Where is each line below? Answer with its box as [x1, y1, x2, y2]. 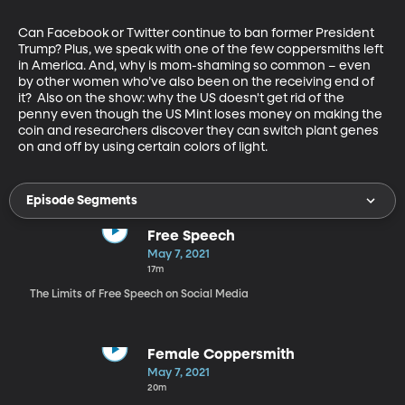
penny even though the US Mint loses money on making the [18, 108, 385, 121]
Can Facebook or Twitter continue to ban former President [18, 26, 377, 40]
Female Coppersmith [146, 347, 295, 363]
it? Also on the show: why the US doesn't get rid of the [18, 91, 347, 105]
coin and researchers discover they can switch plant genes [18, 124, 381, 137]
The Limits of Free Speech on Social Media [29, 288, 249, 300]
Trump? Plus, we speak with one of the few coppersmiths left [18, 42, 386, 56]
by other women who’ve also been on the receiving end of [18, 75, 377, 89]
